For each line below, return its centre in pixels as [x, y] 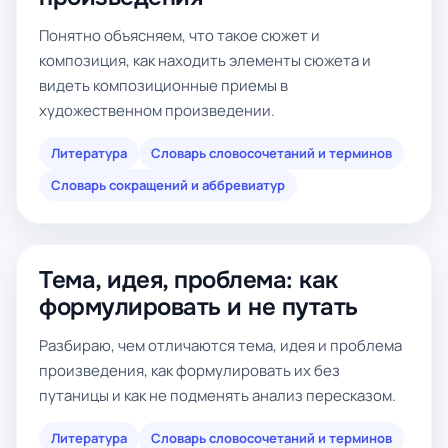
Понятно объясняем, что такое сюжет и [179, 35]
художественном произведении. [157, 110]
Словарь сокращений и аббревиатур [168, 185]
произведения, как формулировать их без [189, 370]
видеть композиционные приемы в [163, 85]
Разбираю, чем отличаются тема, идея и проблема [220, 345]
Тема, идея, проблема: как [189, 280]
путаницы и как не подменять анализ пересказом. [217, 395]
